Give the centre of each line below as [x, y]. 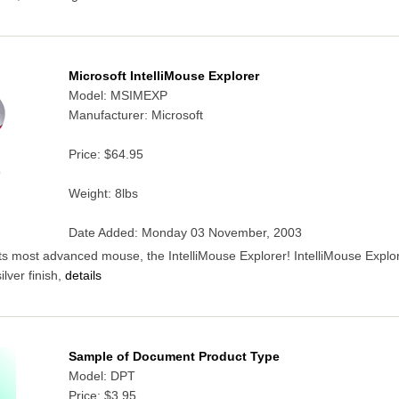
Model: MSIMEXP [118, 96]
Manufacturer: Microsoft [135, 116]
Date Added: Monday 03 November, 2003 [185, 233]
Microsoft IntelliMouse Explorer [163, 77]
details [81, 276]
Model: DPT [102, 377]
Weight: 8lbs [103, 194]
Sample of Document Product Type [174, 357]
